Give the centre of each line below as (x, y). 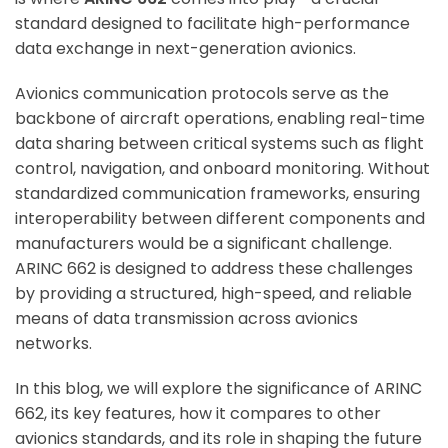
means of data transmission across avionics (186, 319)
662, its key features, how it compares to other (198, 414)
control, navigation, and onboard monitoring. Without (222, 169)
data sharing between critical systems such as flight (219, 144)
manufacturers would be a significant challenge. (203, 244)
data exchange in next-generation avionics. (185, 49)
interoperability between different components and (220, 219)
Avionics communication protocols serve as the (202, 94)
